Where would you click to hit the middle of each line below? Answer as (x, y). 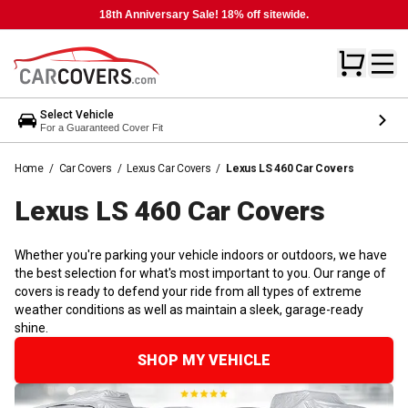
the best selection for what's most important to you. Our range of (200, 273)
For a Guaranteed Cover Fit (102, 127)
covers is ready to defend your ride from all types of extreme (188, 291)
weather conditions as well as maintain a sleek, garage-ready (189, 309)
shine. (31, 327)
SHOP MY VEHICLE (204, 360)
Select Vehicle (77, 114)
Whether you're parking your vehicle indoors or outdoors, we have (201, 255)
